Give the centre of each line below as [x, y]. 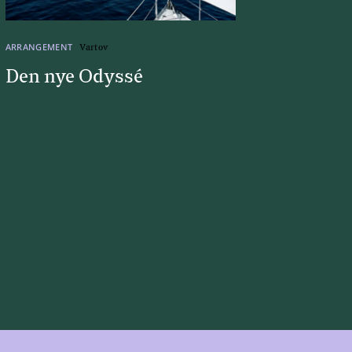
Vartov [94, 47]
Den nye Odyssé [74, 77]
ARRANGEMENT [40, 46]
